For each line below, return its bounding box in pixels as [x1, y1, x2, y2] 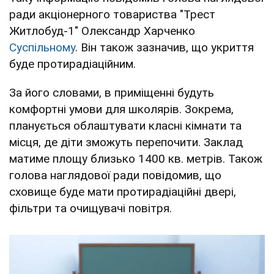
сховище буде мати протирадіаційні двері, [9, 184, 236, 199]
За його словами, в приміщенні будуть [9, 85, 214, 100]
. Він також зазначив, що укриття [75, 40, 254, 54]
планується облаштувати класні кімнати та [9, 118, 242, 133]
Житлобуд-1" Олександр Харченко [9, 23, 195, 38]
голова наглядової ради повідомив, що [9, 168, 221, 182]
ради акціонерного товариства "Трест [9, 7, 215, 21]
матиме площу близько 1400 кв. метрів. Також [9, 151, 262, 166]
